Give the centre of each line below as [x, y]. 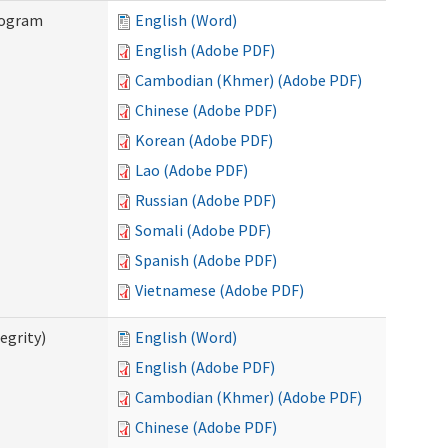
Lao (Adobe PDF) [191, 170]
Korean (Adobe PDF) [204, 140]
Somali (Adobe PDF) [203, 230]
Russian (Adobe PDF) [205, 200]
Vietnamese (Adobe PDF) [219, 290]
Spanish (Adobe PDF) [206, 260]
